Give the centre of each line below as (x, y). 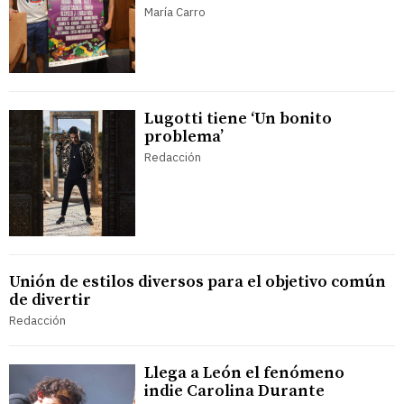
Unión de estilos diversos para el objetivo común (197, 281)
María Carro (175, 12)
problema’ (184, 136)
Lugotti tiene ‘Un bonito (238, 118)
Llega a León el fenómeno (244, 372)
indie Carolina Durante (234, 390)
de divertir (50, 299)
